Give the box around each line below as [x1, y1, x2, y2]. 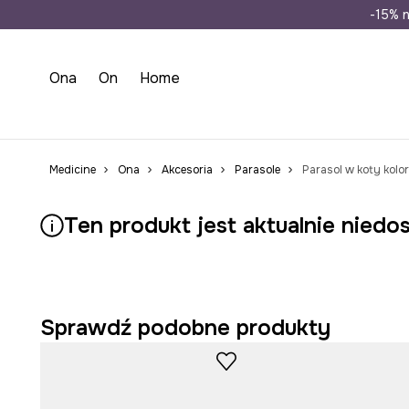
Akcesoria [161, 163, 213, 177]
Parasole [234, 163, 280, 177]
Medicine [48, 163, 96, 177]
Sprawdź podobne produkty [39, 314, 330, 341]
